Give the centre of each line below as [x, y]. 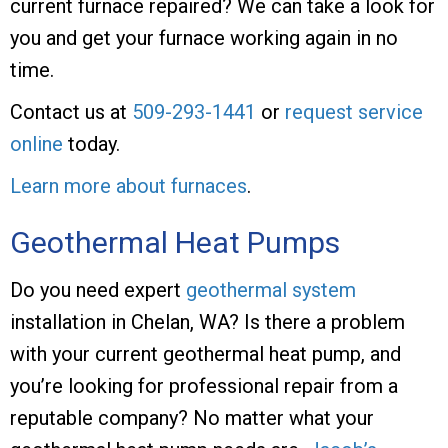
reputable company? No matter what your [192, 417]
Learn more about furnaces [128, 185]
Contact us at [71, 111]
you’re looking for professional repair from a [204, 385]
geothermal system [271, 289]
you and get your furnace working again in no [204, 37]
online [36, 143]
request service [354, 111]
